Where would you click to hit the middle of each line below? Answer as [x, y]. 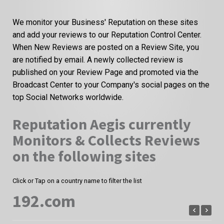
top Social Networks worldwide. [68, 97]
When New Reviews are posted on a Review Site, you [106, 47]
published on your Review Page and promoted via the [105, 72]
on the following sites [84, 156]
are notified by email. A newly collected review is [98, 59]
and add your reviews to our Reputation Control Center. [107, 34]
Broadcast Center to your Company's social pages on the [111, 84]
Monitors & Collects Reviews [106, 140]
